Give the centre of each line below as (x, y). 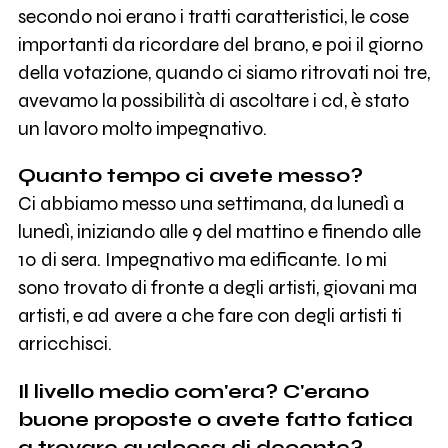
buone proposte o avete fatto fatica (215, 420)
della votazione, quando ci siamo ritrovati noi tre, (223, 72)
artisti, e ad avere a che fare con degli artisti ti (209, 316)
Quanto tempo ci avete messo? (190, 176)
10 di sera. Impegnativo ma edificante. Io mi (202, 260)
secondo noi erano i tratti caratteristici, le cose (213, 16)
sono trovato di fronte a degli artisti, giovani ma (217, 288)
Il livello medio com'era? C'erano (193, 392)
